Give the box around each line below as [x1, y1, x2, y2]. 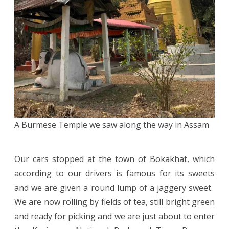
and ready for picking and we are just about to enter [14, 210, 215, 222]
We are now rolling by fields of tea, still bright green [14, 196, 215, 208]
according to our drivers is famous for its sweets [14, 167, 215, 179]
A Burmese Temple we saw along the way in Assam [14, 119, 209, 130]
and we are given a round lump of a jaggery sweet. [14, 181, 215, 193]
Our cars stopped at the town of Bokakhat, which [14, 153, 215, 165]
